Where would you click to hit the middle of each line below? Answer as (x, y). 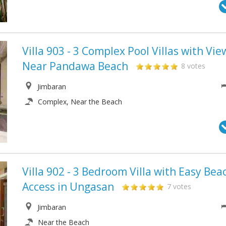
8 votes (193, 66)
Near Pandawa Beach (76, 66)
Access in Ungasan (68, 187)
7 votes (179, 187)
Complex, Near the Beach (80, 101)
